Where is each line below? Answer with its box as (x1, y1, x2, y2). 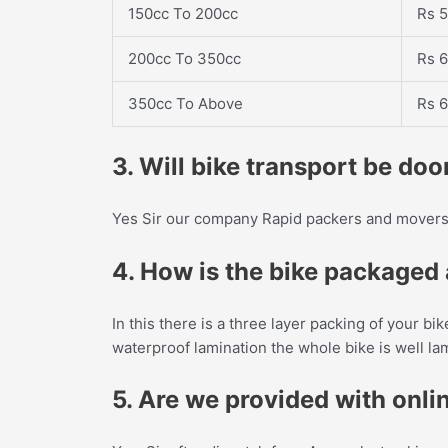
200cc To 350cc (128, 48, 241, 68)
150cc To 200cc (128, 3, 238, 23)
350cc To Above (128, 93, 243, 113)
